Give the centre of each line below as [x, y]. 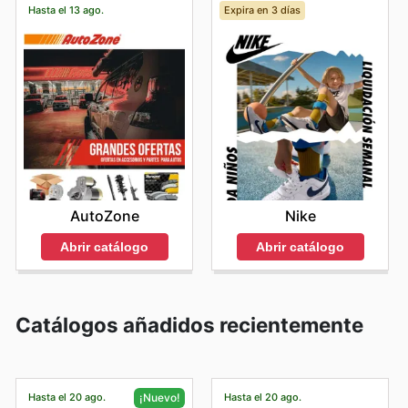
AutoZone [104, 216]
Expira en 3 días [262, 10]
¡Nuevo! [159, 397]
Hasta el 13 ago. [66, 10]
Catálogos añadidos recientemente [189, 324]
